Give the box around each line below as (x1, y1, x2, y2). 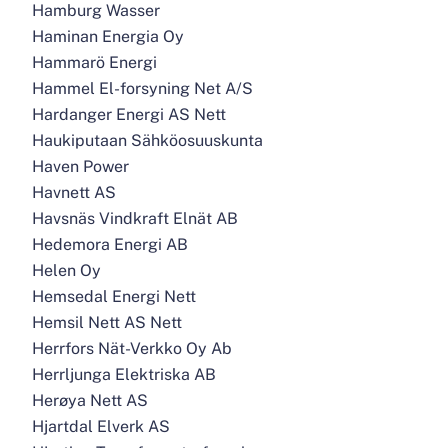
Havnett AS (32, 183, 116, 202)
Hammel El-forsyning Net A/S (32, 79, 253, 98)
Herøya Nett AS (32, 391, 148, 410)
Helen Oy (32, 261, 101, 280)
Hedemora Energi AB (32, 235, 188, 254)
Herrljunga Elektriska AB (32, 365, 216, 384)
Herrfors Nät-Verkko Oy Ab (32, 339, 233, 358)
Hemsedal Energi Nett (32, 287, 196, 306)
